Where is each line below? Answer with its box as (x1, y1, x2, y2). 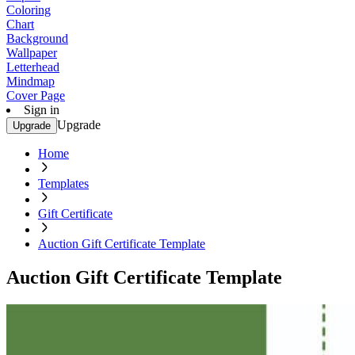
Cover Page (6, 89, 65, 102)
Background (6, 32, 68, 45)
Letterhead (6, 60, 59, 74)
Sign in (24, 103, 59, 116)
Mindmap (6, 74, 55, 88)
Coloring (6, 3, 51, 17)
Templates (38, 177, 89, 190)
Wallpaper (6, 46, 57, 59)
